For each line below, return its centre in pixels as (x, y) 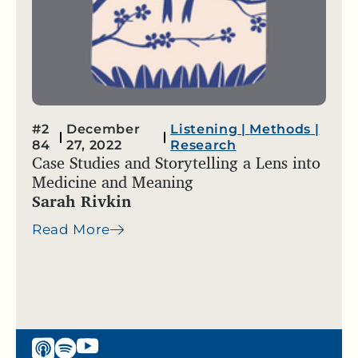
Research (203, 145)
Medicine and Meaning (113, 182)
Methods (280, 129)
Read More (72, 230)
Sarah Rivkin (82, 201)
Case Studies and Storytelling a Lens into (176, 163)
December (103, 129)
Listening (204, 129)
